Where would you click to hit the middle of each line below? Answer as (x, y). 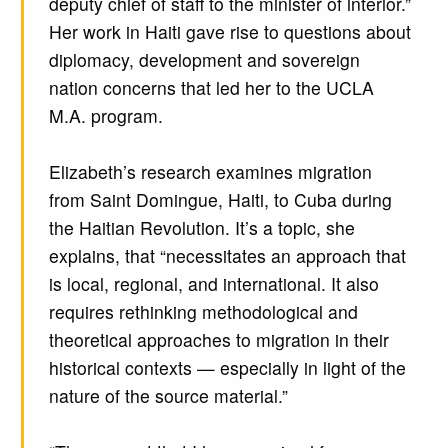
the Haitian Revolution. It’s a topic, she (201, 228)
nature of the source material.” (168, 396)
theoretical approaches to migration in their (218, 340)
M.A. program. (105, 116)
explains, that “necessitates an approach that (227, 256)
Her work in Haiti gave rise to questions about (229, 32)
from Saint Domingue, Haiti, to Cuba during (220, 200)
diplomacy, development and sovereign (204, 60)
